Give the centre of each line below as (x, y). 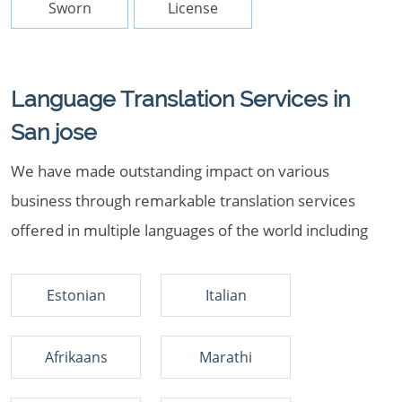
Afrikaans (76, 357)
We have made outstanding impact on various (170, 171)
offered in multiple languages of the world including (189, 230)
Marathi (226, 357)
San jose (54, 132)
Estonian (76, 295)
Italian (226, 295)
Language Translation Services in (180, 99)
